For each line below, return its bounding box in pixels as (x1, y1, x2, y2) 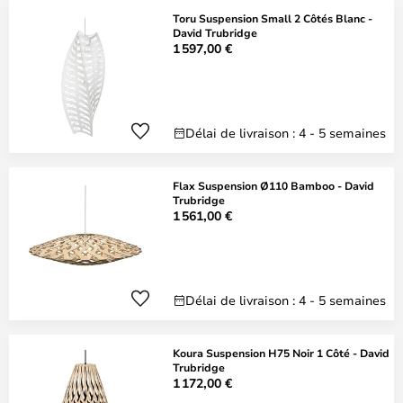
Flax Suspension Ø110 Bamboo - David (173, 178, 374, 193)
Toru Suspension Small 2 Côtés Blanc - (173, 11, 372, 25)
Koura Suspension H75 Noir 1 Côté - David (173, 345, 390, 360)
